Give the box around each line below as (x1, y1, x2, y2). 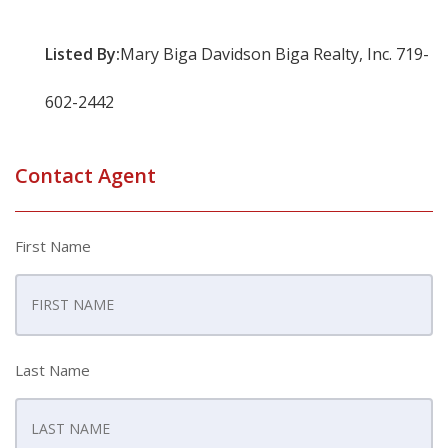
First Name (15, 236, 91, 256)
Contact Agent (15, 162, 156, 189)
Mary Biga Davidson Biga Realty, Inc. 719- (120, 43, 429, 65)
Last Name (15, 360, 90, 380)
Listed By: (45, 43, 120, 65)
